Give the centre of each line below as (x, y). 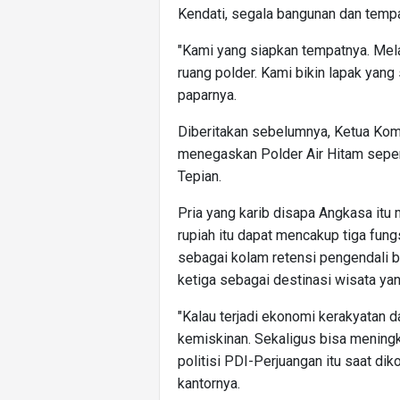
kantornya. (209, 384)
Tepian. (200, 177)
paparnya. (207, 96)
